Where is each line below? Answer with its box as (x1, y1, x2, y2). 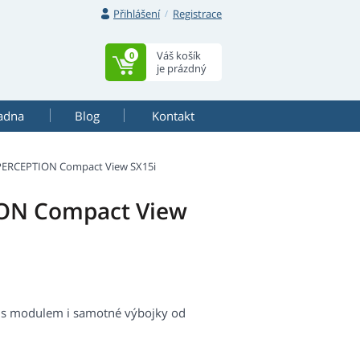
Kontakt (151, 108, 194, 124)
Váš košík (157, 48, 201, 63)
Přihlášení (113, 6, 160, 21)
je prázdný (157, 61, 207, 76)
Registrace (173, 6, 222, 21)
